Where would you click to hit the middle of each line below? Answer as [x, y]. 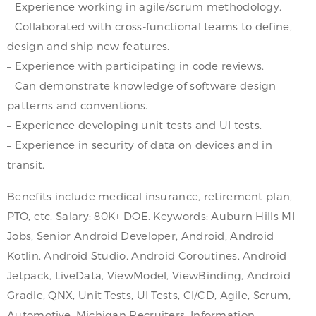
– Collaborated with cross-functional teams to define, [150, 26]
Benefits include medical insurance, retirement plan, [150, 196]
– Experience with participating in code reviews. [136, 65]
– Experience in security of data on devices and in [140, 144]
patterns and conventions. [78, 105]
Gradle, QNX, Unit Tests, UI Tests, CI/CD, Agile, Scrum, [149, 294]
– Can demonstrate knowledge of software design [142, 85]
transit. [26, 164]
